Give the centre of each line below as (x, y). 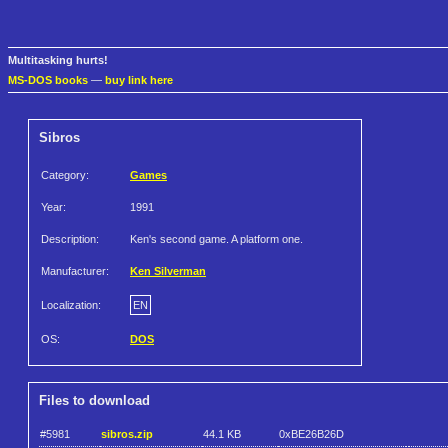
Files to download (94, 401)
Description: (70, 239)
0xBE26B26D (311, 433)
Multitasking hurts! (58, 60)
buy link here (139, 80)
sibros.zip (127, 433)
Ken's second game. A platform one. (216, 239)
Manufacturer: (75, 271)
